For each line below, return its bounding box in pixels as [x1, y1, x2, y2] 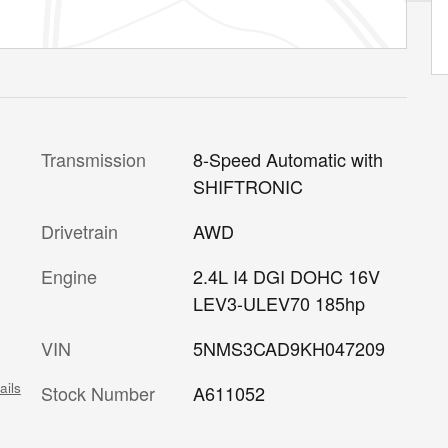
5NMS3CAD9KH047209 [192, 334, 385, 361]
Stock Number [41, 379, 155, 406]
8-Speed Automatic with [192, 145, 383, 172]
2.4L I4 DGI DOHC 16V [192, 262, 380, 289]
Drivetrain [41, 217, 118, 244]
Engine [41, 262, 97, 289]
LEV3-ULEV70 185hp [192, 289, 365, 316]
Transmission [41, 145, 146, 172]
